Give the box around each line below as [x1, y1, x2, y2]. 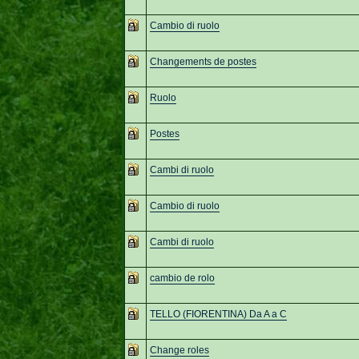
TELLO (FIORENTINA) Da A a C [149, 308, 287, 320]
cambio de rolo [149, 272, 215, 284]
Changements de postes [149, 55, 256, 67]
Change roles [149, 344, 209, 356]
